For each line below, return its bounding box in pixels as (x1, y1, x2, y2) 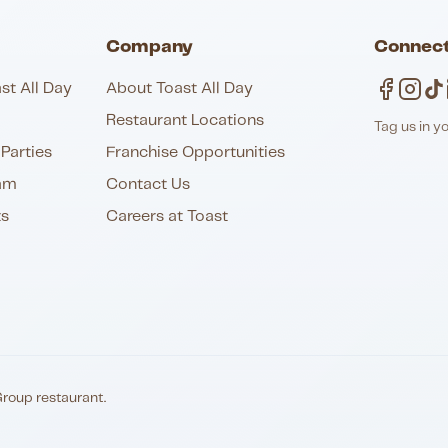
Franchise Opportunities (105, 145, 285, 160)
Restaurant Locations (105, 113, 264, 128)
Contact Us (105, 177, 190, 192)
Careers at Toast (105, 209, 228, 224)
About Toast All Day (105, 81, 253, 96)
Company (105, 38, 193, 56)
